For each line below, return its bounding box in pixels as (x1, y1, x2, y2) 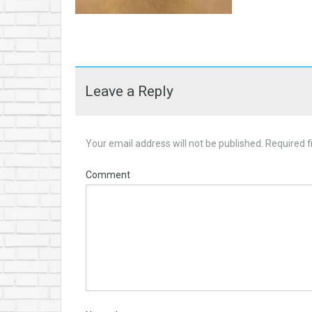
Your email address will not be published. (86, 138, 263, 149)
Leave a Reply (85, 83, 173, 100)
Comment (86, 169, 130, 180)
